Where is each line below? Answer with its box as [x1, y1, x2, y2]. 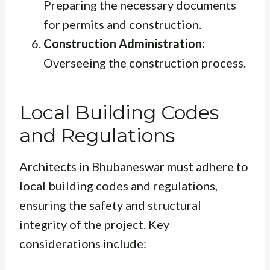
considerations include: [19, 236, 146, 251]
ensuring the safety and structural [19, 198, 201, 213]
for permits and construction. [43, 17, 201, 32]
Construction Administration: [43, 36, 205, 51]
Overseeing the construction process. [43, 55, 246, 71]
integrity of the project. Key [19, 217, 169, 232]
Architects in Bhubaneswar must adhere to [19, 159, 248, 174]
